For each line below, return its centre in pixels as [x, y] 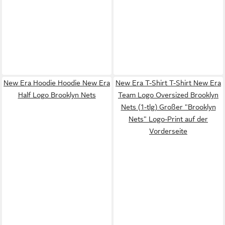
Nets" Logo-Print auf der [168, 119]
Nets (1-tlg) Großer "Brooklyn [168, 107]
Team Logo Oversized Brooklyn [168, 95]
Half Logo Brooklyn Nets [57, 95]
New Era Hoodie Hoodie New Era [57, 83]
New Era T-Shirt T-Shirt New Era [168, 83]
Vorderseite [168, 131]
